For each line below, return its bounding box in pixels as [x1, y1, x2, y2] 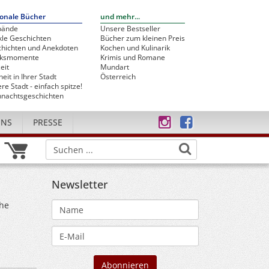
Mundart [100, 62, 129, 72]
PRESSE [33, 116, 62, 128]
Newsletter [52, 177, 108, 192]
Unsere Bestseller [100, 23, 160, 34]
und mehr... [100, 11, 140, 22]
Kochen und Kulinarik [100, 43, 170, 53]
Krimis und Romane [100, 52, 165, 62]
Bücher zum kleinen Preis [100, 33, 185, 43]
